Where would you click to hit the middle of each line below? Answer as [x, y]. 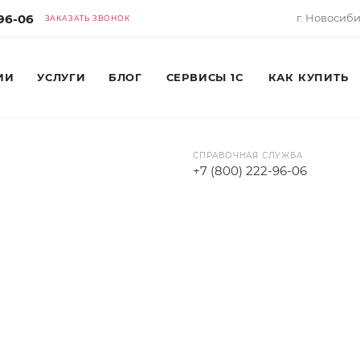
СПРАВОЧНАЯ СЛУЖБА [248, 155]
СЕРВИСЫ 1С [205, 77]
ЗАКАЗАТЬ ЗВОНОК [87, 18]
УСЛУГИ [61, 77]
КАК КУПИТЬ [308, 77]
